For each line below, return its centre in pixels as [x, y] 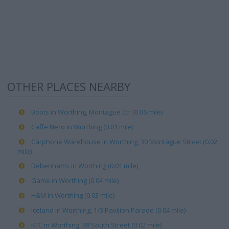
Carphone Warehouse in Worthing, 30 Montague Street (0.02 [124, 142]
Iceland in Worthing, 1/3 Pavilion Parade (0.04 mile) [108, 210]
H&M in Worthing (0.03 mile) [73, 195]
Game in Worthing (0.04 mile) [75, 180]
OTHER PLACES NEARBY [69, 86]
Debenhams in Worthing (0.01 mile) [85, 166]
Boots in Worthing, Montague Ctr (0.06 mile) [97, 112]
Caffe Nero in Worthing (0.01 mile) [82, 127]
